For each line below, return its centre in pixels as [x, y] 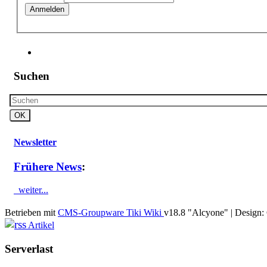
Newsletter [35, 142]
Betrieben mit [31, 212]
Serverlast [29, 249]
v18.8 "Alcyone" [196, 212]
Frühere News [48, 167]
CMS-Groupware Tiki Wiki [111, 212]
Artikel [40, 225]
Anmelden [47, 10]
